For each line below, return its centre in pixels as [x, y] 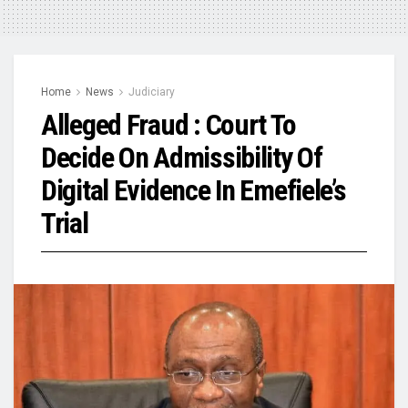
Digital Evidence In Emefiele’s [194, 190]
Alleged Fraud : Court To [168, 124]
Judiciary [152, 92]
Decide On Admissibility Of [182, 157]
